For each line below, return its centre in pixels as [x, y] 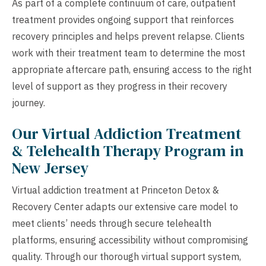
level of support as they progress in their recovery [120, 86]
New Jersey [50, 168]
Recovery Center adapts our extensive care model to [125, 206]
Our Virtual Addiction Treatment [127, 133]
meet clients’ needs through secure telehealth [112, 223]
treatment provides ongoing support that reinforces [123, 19]
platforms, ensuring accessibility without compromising [130, 240]
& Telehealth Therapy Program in [128, 151]
